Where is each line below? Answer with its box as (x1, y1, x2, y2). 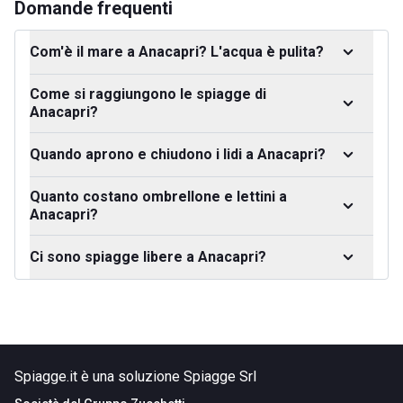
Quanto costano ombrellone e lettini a (30, 188, 287, 205)
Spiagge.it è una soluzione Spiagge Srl (14, 368, 256, 385)
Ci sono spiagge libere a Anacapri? (30, 248, 266, 265)
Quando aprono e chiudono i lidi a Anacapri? (30, 146, 326, 163)
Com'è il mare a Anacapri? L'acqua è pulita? (30, 43, 324, 60)
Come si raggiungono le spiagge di (30, 85, 266, 103)
